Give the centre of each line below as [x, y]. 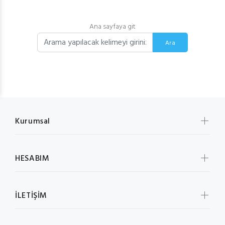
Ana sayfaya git [113, 27]
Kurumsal [33, 122]
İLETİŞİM [31, 196]
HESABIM [32, 159]
